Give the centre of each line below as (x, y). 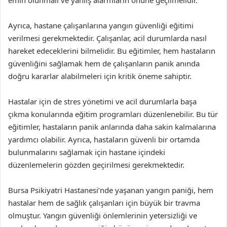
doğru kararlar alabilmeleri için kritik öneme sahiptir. (100, 76)
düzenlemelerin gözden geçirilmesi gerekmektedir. (96, 165)
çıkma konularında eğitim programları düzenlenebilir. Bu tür (113, 114)
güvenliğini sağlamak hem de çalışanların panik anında (104, 63)
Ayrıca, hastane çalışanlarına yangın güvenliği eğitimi (101, 25)
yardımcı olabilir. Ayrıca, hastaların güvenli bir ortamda (104, 139)
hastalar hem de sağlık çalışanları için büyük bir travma (104, 203)
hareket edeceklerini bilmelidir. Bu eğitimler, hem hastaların (112, 51)
